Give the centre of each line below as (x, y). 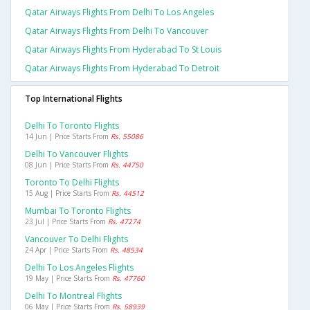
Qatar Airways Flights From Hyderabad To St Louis (123, 50)
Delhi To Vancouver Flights (76, 154)
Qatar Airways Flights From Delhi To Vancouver (117, 31)
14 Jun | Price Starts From (68, 137)
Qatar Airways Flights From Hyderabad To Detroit (122, 69)
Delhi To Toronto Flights (72, 126)
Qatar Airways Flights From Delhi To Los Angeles (119, 12)
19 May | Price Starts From (69, 279)
